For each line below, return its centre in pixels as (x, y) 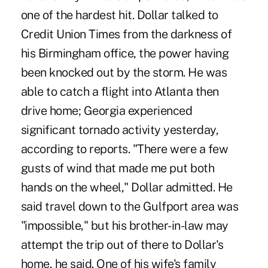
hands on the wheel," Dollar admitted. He (127, 187)
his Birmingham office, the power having (125, 53)
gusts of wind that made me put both (118, 168)
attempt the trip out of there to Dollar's (122, 244)
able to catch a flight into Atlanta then (120, 91)
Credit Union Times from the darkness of (126, 34)
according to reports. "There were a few (124, 149)
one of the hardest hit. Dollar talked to (119, 15)
